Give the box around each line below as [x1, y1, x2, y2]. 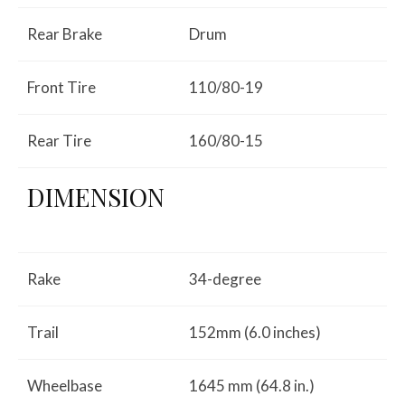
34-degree [189, 268, 261, 288]
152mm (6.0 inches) [189, 322, 321, 342]
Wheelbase [27, 375, 102, 395]
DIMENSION [27, 179, 165, 213]
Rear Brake [27, 24, 102, 43]
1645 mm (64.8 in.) [189, 375, 315, 395]
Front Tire [27, 77, 96, 97]
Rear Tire [27, 130, 91, 150]
